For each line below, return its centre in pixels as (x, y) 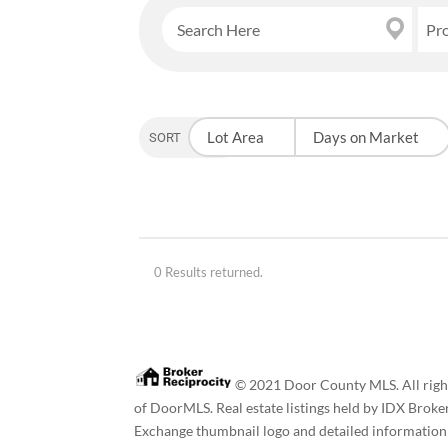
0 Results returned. (209, 272)
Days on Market (366, 137)
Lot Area (236, 137)
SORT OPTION (193, 138)
